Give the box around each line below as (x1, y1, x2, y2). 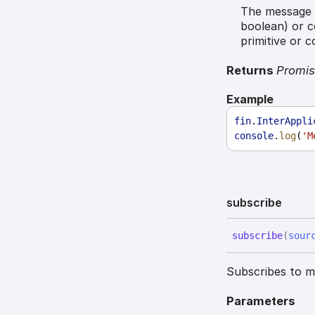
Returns (226, 63, 277, 78)
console (234, 129, 274, 141)
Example (226, 91, 274, 106)
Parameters (226, 293, 296, 308)
